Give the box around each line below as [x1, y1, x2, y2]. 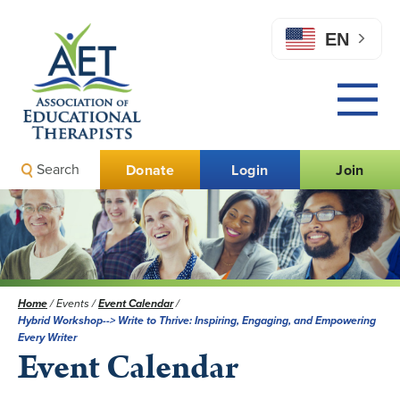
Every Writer [18, 329, 77, 346]
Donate [125, 160, 175, 180]
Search [32, 159, 79, 179]
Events [56, 296, 92, 312]
